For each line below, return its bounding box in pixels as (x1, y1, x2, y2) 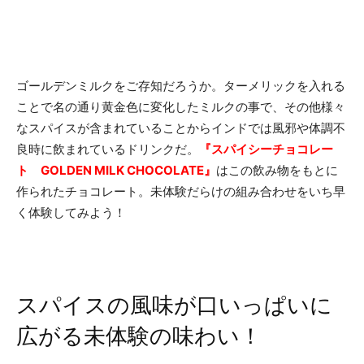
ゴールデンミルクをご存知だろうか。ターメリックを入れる (16, 77, 345, 93)
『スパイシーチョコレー (199, 141, 333, 157)
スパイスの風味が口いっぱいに (16, 292, 332, 318)
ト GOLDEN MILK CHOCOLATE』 (16, 162, 216, 178)
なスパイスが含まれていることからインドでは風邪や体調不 (16, 119, 345, 136)
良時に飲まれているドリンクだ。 (16, 141, 199, 157)
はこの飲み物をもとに (216, 162, 338, 178)
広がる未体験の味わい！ (16, 323, 262, 349)
